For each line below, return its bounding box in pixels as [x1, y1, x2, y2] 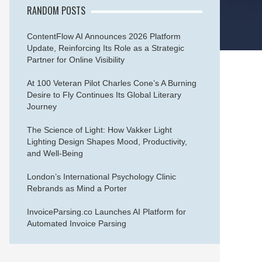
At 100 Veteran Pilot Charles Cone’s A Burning [27, 78, 196, 88]
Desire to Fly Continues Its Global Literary [27, 90, 181, 99]
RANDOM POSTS [27, 4, 85, 18]
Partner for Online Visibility [27, 55, 125, 64]
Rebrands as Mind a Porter [27, 184, 127, 193]
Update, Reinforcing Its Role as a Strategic [27, 43, 184, 53]
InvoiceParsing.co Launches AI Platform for [27, 207, 186, 216]
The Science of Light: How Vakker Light [27, 125, 172, 135]
